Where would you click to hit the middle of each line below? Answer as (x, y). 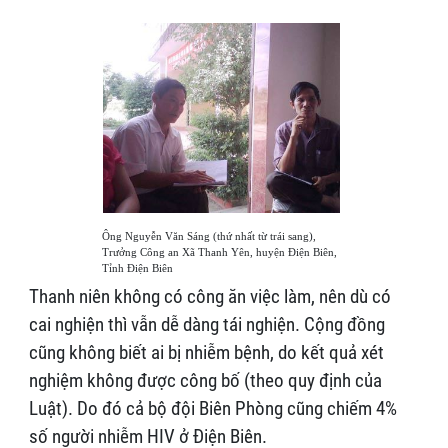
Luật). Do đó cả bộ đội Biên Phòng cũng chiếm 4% (212, 408)
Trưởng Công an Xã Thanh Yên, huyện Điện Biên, (219, 252)
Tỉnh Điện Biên (137, 268)
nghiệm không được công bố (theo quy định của (205, 380)
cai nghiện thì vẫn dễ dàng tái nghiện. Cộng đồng (206, 324)
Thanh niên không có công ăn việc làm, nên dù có (209, 296)
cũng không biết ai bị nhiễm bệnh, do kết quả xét (206, 352)
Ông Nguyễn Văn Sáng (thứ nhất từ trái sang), (209, 236)
